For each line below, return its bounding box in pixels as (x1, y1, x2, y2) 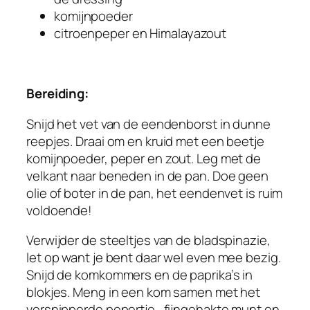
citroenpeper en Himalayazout (54, 24, 227, 43)
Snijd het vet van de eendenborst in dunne (26, 114, 271, 133)
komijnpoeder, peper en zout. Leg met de (26, 149, 262, 167)
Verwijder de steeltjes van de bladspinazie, (26, 231, 271, 250)
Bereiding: (26, 84, 89, 103)
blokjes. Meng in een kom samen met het (26, 283, 261, 302)
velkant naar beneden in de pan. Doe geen (26, 166, 268, 185)
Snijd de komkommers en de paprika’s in (26, 266, 253, 284)
